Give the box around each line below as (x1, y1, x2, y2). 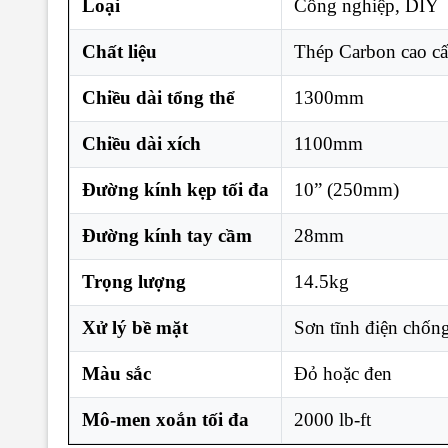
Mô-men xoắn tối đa (82, 408, 249, 430)
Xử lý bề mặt (82, 316, 188, 338)
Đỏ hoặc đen (294, 362, 392, 384)
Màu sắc (82, 362, 151, 384)
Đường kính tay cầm (82, 224, 252, 246)
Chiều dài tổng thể (82, 86, 234, 108)
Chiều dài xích (82, 132, 201, 154)
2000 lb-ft (294, 408, 371, 430)
